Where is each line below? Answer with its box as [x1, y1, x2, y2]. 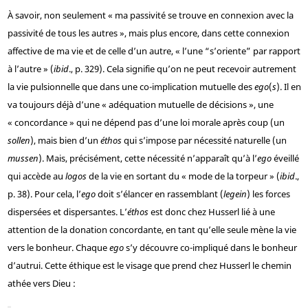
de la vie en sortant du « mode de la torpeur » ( [86, 170, 280, 183]
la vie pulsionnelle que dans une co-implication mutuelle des [7, 80, 254, 93]
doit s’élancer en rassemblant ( [97, 188, 223, 201]
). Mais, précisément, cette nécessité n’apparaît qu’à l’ [38, 152, 257, 165]
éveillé [271, 152, 299, 165]
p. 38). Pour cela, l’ [7, 188, 81, 201]
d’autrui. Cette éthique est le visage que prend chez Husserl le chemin [7, 259, 291, 272]
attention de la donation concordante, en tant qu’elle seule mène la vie [7, 223, 296, 236]
